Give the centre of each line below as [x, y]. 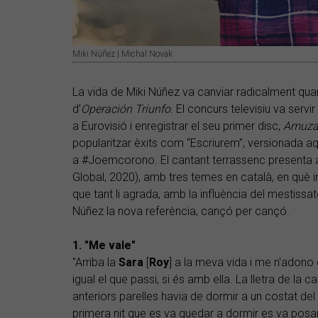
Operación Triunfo [126, 109]
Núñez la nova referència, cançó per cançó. [181, 212]
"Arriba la [95, 263]
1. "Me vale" [104, 246]
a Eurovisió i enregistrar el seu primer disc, [178, 126]
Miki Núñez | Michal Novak [122, 54]
